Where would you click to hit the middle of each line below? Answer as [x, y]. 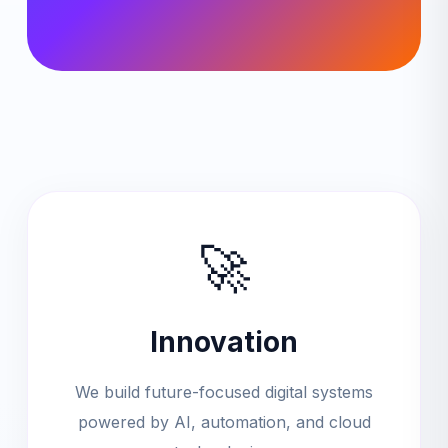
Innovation [224, 341]
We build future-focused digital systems [224, 391]
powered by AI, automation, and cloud [224, 421]
